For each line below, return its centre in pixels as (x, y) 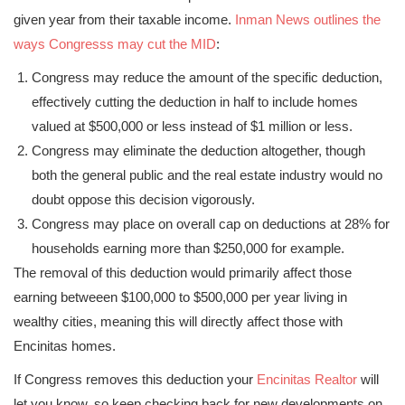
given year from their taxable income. (124, 19)
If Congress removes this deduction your (135, 379)
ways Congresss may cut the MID (115, 44)
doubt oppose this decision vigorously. (143, 199)
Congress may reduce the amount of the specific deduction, (207, 77)
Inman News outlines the (308, 19)
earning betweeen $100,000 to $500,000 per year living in (180, 297)
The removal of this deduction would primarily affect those (183, 273)
